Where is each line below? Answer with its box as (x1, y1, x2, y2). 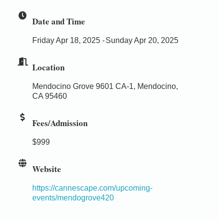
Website (32, 162, 61, 175)
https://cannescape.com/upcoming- (32, 183, 153, 192)
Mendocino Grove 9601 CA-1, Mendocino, (32, 82, 178, 90)
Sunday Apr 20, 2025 (106, 36, 178, 44)
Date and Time (32, 15, 85, 27)
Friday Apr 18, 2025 (32, 36, 100, 44)
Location (32, 61, 65, 73)
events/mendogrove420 (32, 193, 114, 202)
